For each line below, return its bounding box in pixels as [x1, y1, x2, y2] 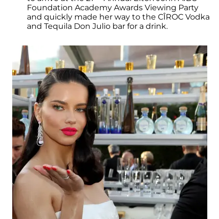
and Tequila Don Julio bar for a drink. [27, 22, 168, 31]
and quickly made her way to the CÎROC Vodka [27, 12, 210, 22]
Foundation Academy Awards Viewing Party [27, 3, 198, 13]
